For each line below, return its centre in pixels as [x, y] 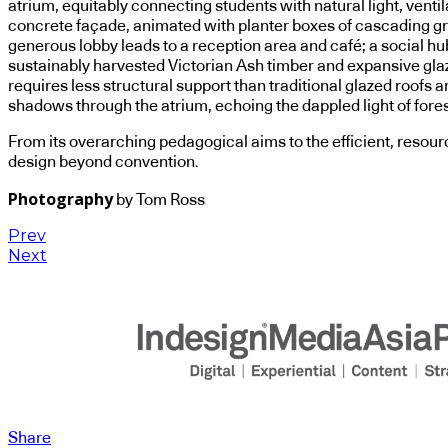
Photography [60, 199]
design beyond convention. [103, 162]
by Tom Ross [159, 200]
